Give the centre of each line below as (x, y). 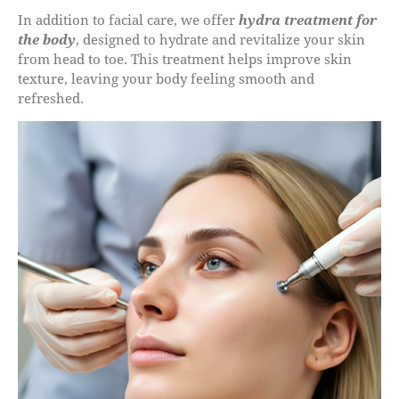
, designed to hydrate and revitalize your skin (220, 39)
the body (47, 39)
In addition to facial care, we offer (128, 19)
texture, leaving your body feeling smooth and (166, 78)
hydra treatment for (308, 19)
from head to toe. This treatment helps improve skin (185, 58)
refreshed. (51, 98)
